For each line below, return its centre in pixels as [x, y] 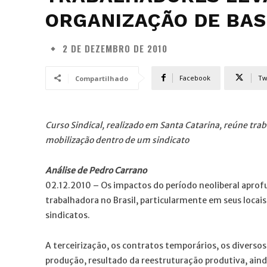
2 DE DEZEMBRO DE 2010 [115, 49]
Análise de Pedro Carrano [96, 170]
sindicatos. [68, 215]
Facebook [195, 77]
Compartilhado [102, 78]
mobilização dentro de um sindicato [117, 140]
